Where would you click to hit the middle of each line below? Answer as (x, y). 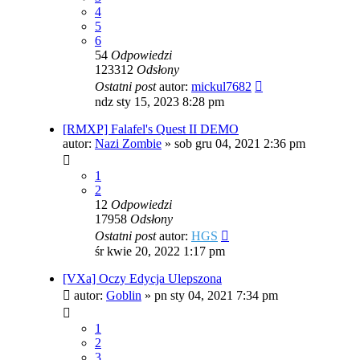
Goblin (124, 296)
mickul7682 (221, 87)
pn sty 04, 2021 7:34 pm (216, 296)
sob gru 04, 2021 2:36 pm (240, 144)
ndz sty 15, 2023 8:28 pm (160, 102)
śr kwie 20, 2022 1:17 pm (160, 252)
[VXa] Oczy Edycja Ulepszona (142, 279)
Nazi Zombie (128, 144)
